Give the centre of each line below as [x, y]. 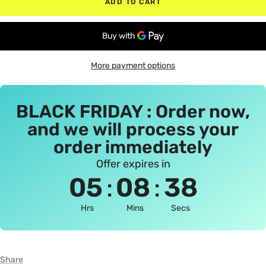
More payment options [133, 66]
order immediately [133, 148]
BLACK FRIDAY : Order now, [133, 112]
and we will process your [133, 130]
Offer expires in [133, 164]
